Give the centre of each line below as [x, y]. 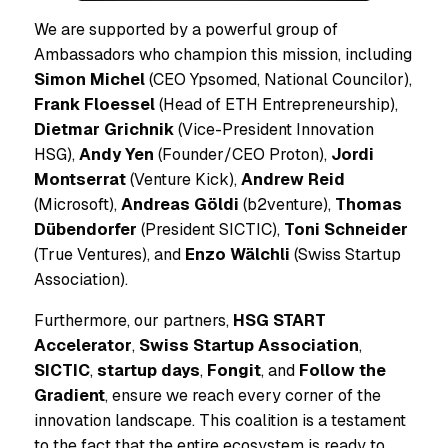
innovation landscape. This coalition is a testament [220, 421]
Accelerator [83, 346]
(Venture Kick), [183, 180]
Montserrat [80, 180]
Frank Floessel [94, 105]
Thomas [368, 205]
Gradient [69, 396]
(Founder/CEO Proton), [242, 155]
